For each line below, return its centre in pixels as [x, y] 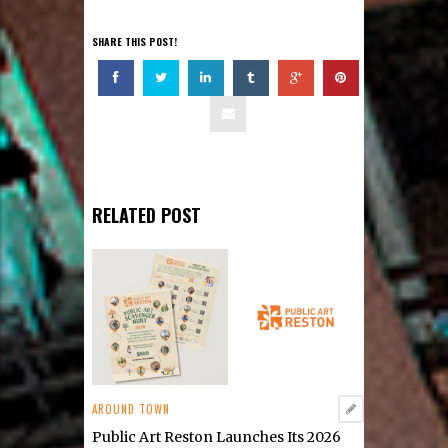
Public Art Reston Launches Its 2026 [217, 436]
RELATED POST [147, 215]
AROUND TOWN [131, 408]
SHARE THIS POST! [135, 41]
